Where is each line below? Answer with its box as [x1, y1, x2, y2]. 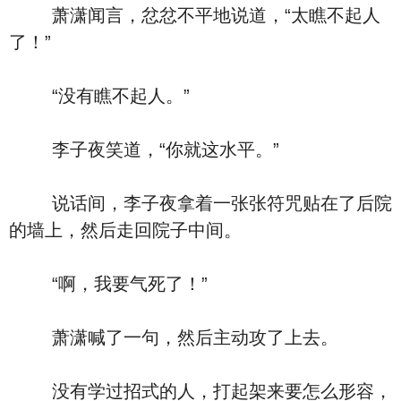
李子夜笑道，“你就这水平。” [9, 140, 279, 159]
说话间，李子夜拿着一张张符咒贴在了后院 [9, 193, 392, 213]
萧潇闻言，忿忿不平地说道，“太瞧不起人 [9, 5, 380, 25]
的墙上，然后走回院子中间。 [9, 220, 242, 240]
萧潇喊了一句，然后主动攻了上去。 [9, 328, 338, 347]
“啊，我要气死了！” [9, 274, 208, 294]
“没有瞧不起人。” [9, 86, 190, 106]
